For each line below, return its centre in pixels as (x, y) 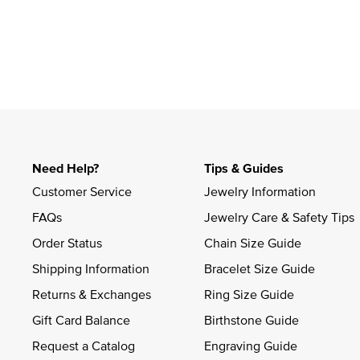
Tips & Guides (244, 168)
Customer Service (82, 191)
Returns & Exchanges (92, 294)
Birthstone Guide (252, 319)
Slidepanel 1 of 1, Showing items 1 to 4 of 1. (176, 86)
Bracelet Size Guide (260, 268)
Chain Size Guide (253, 242)
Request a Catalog (84, 345)
